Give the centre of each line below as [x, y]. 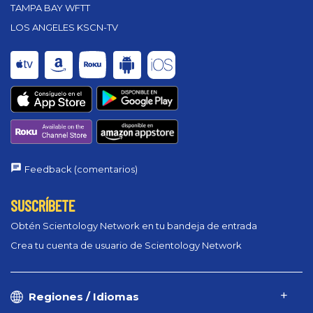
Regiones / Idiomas [84, 296]
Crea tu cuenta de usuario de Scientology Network [126, 245]
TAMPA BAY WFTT [50, 7]
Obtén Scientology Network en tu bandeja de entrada [134, 225]
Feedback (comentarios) [81, 169]
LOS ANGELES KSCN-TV [64, 27]
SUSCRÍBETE [43, 206]
